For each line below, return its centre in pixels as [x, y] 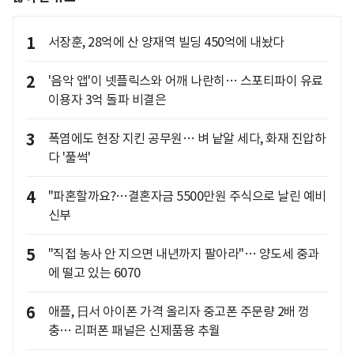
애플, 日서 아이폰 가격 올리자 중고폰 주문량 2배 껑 [179, 311]
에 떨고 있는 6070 [94, 272]
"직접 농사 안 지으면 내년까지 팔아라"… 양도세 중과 [183, 253]
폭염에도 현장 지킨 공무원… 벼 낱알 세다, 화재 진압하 [186, 138]
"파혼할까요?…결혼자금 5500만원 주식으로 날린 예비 [187, 196]
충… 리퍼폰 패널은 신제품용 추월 [134, 330]
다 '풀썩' [69, 157]
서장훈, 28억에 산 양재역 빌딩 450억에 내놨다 [166, 41]
